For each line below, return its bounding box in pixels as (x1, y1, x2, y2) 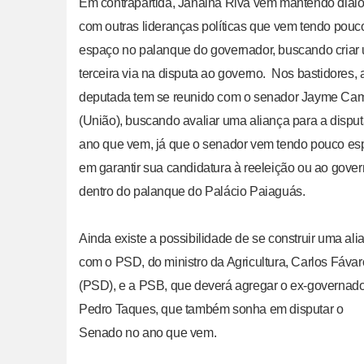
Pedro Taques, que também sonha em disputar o (79, 301, 344, 316)
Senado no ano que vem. (79, 325, 217, 340)
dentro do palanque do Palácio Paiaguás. (79, 184, 311, 198)
